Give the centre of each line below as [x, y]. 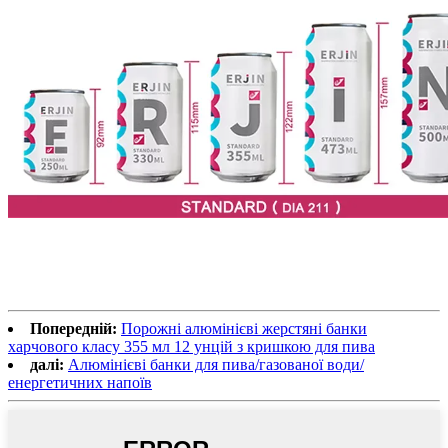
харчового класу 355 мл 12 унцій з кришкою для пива [191, 347]
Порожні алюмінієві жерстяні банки [244, 329]
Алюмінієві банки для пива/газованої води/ [216, 365]
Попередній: [73, 329]
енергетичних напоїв [80, 383]
